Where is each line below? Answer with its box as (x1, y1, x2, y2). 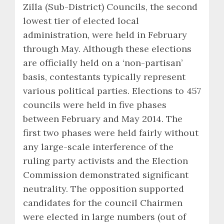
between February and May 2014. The (23, 112, 182, 124)
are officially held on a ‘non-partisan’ (23, 56, 182, 68)
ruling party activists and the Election (23, 154, 188, 166)
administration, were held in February (23, 28, 187, 40)
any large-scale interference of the (23, 140, 173, 152)
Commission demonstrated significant (23, 168, 188, 180)
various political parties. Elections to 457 (23, 84, 201, 96)
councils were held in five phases (23, 98, 166, 110)
